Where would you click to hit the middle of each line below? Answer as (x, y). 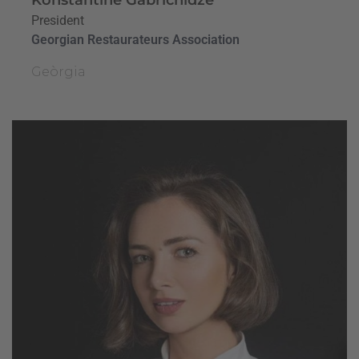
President (58, 20)
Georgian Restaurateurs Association (135, 39)
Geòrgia (58, 71)
